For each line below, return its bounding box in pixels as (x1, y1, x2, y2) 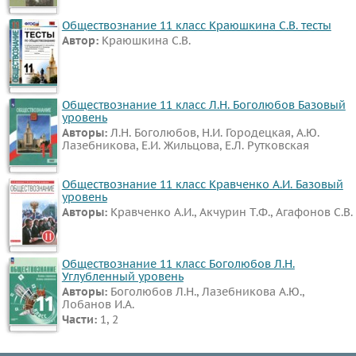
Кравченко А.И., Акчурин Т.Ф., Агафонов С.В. (110, 204, 353, 219)
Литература (6, 73, 69, 88)
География (6, 51, 64, 66)
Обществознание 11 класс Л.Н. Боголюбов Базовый (61, 97, 346, 112)
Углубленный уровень (61, 269, 184, 284)
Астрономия (6, 164, 74, 180)
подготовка (6, 142, 70, 157)
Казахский (6, 231, 64, 246)
